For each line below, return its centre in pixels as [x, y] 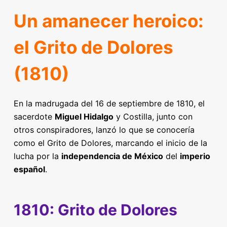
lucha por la [37, 156]
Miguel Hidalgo [84, 117]
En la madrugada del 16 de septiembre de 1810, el [109, 103]
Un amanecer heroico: [108, 21]
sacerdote [34, 117]
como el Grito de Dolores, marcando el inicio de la [110, 143]
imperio [195, 156]
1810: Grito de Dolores [95, 210]
